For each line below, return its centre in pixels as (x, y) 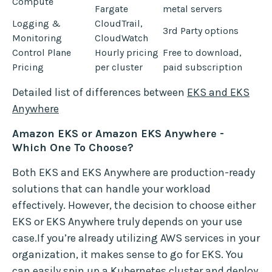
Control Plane (42, 53)
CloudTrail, (119, 24)
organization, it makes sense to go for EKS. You (128, 255)
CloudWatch (121, 38)
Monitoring (37, 38)
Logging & (36, 24)
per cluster (119, 67)
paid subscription (202, 67)
